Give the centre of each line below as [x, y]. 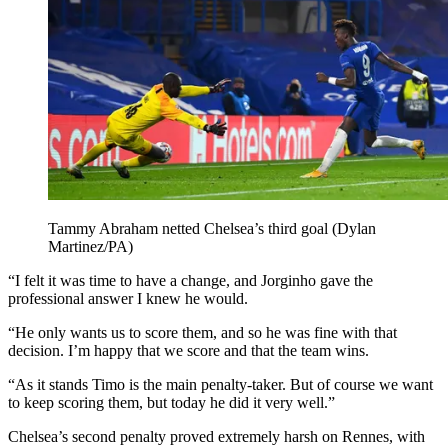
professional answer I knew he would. [128, 298]
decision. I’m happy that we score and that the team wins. [188, 350]
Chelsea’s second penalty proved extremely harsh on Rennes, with [216, 436]
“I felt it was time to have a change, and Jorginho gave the [190, 280]
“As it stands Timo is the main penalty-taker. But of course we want [220, 384]
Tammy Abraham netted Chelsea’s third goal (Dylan [212, 228]
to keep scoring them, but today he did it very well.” [171, 402]
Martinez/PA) [90, 246]
